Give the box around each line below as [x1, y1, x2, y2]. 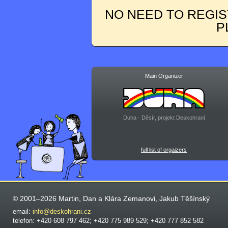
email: [13, 208, 33, 216]
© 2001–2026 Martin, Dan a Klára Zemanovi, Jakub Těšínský [13, 194, 210, 203]
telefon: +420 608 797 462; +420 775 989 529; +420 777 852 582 [13, 217, 204, 225]
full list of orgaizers [141, 147, 187, 153]
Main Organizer [145, 73, 183, 79]
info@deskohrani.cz [33, 208, 91, 216]
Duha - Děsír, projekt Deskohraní [123, 115, 205, 121]
